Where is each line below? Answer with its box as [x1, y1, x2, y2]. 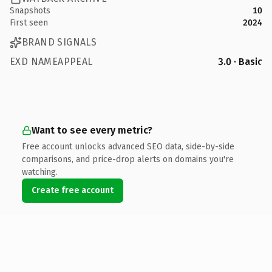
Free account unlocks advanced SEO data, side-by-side [22, 141, 234, 152]
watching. [22, 166, 58, 177]
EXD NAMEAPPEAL [10, 55, 93, 67]
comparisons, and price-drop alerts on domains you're [22, 154, 234, 165]
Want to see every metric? [32, 124, 152, 136]
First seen [10, 17, 48, 28]
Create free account [32, 185, 114, 195]
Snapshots [10, 5, 50, 16]
